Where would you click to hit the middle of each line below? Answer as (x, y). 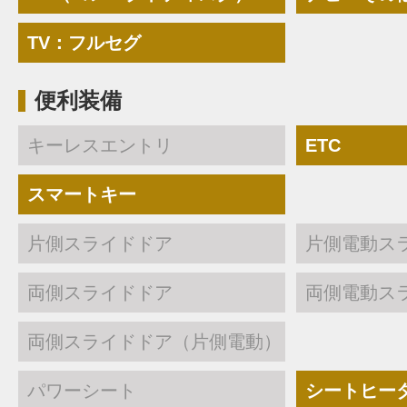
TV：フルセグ (84, 42)
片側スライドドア (100, 243)
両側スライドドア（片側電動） (154, 341)
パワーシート (82, 390)
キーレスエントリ (100, 145)
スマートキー (82, 194)
